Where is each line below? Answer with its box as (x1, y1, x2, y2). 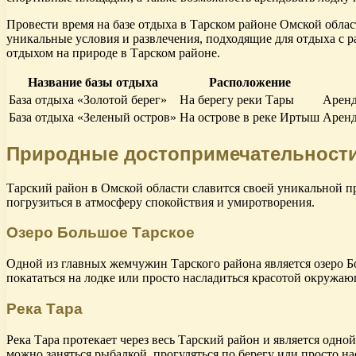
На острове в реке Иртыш (180, 110, 319, 124)
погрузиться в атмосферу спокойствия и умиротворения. (6, 195, 315, 209)
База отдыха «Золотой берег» (9, 92, 167, 106)
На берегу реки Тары (180, 92, 294, 106)
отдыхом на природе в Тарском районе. (6, 45, 220, 60)
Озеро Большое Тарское (6, 224, 195, 242)
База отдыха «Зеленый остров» (9, 110, 176, 124)
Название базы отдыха (27, 75, 158, 89)
